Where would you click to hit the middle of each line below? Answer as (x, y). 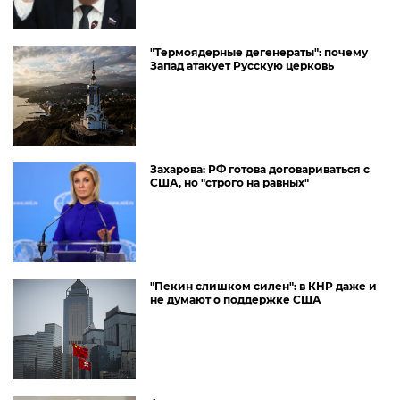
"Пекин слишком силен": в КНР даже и (263, 286)
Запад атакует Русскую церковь (242, 66)
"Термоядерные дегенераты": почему (259, 52)
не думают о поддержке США (236, 300)
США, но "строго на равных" (229, 183)
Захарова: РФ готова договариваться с (260, 169)
